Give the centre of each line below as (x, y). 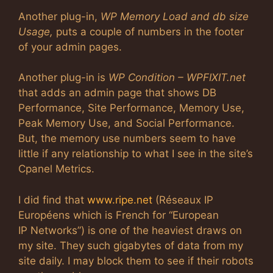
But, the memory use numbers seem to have (127, 138)
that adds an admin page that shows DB (117, 93)
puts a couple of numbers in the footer (150, 31)
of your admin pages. (70, 47)
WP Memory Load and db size (175, 16)
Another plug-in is (63, 77)
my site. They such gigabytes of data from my (131, 245)
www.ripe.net (120, 200)
